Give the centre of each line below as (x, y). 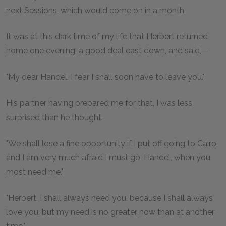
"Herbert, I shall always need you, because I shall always (109, 198)
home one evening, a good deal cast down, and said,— (107, 51)
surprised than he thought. (54, 117)
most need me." (35, 172)
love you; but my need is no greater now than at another (110, 212)
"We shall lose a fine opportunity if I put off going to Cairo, (112, 144)
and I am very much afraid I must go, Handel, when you (108, 158)
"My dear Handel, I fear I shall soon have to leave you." (105, 77)
